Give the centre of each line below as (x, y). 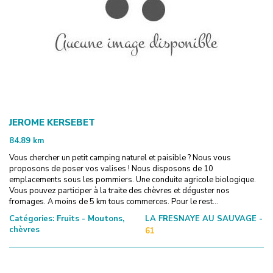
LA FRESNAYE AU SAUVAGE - (204, 218)
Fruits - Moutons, (89, 218)
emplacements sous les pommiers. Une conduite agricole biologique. (133, 179)
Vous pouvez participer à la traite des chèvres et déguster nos (119, 190)
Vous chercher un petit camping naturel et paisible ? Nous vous (120, 158)
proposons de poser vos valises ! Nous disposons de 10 (111, 168)
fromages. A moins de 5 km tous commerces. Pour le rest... (114, 201)
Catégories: (32, 218)
